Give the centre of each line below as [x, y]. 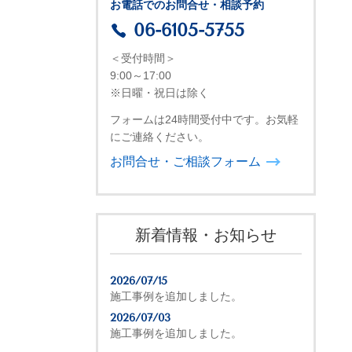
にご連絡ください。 [159, 137]
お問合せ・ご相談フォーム [185, 162]
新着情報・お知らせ [206, 236]
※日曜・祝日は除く [159, 93]
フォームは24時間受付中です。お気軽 [204, 120]
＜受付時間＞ [143, 59]
